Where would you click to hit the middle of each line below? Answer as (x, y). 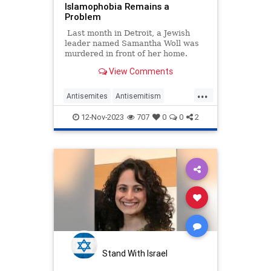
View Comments (140, 72)
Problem (83, 16)
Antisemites (87, 96)
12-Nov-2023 (101, 117)
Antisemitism (138, 96)
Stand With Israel (135, 253)
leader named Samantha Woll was (132, 43)
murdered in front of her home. (126, 53)
